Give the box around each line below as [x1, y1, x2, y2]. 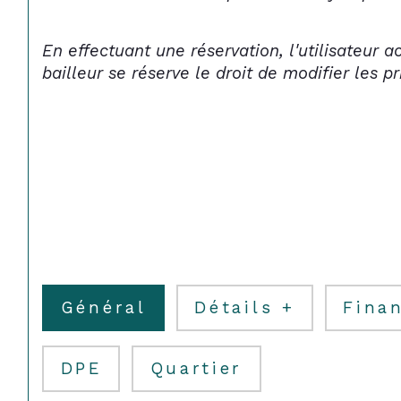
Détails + [194, 297, 295, 318]
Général [60, 297, 147, 318]
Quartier [149, 358, 243, 379]
